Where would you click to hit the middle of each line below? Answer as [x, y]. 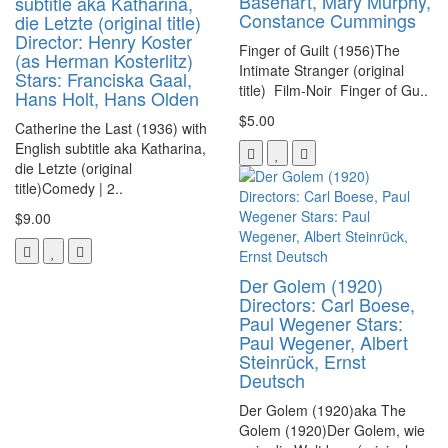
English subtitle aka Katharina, [110, 147]
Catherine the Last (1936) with [111, 127]
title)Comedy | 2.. [69, 187]
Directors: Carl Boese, [327, 303]
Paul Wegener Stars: [321, 322]
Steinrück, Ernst [302, 360]
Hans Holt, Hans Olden [107, 97]
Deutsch [272, 379]
